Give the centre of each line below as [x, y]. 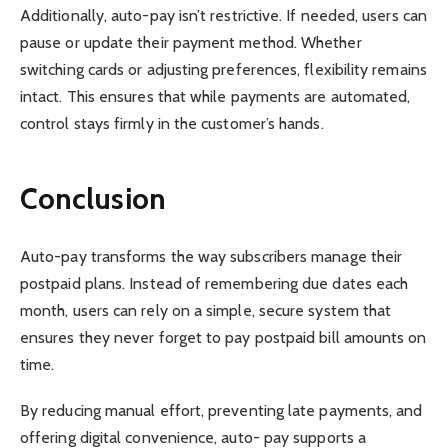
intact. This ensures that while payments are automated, [215, 96]
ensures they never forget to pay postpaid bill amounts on [223, 337]
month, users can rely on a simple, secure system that [206, 310]
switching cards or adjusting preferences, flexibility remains [223, 69]
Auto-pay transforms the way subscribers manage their [211, 256]
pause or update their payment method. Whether [191, 42]
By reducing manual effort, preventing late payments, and [221, 411]
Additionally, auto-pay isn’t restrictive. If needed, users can [223, 15]
